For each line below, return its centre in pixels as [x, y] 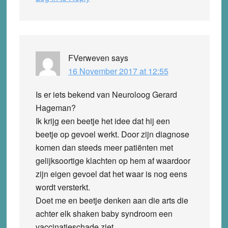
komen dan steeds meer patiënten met [104, 147]
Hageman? [55, 107]
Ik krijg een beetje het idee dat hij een [103, 121]
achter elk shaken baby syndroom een [104, 213]
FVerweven [89, 58]
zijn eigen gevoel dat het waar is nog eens [111, 174]
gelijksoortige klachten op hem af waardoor [113, 160]
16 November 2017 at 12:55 [118, 71]
